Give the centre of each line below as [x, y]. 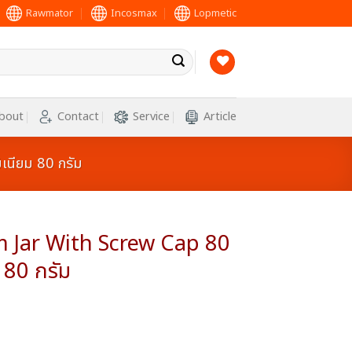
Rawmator [50, 13]
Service [151, 117]
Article [220, 117]
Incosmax [134, 13]
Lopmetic [215, 13]
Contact [78, 117]
